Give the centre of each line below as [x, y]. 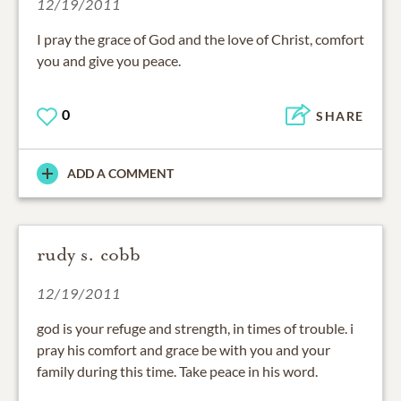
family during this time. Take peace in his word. [177, 371]
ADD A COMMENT [120, 174]
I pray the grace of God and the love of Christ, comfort [200, 39]
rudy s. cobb [89, 255]
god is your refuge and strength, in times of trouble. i [195, 328]
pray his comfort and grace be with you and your [183, 350]
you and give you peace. [109, 61]
